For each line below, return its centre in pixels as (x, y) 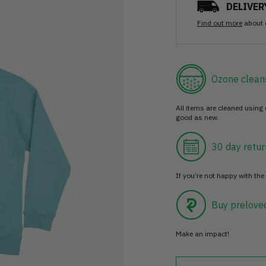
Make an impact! (202, 234)
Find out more (220, 23)
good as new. (197, 118)
